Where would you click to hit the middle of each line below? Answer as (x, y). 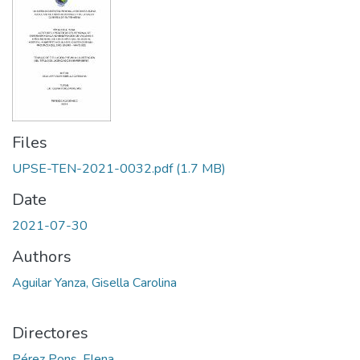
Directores (50, 333)
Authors (42, 257)
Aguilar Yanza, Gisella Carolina (94, 283)
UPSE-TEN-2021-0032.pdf (92, 169)
